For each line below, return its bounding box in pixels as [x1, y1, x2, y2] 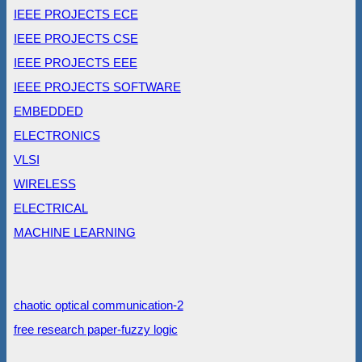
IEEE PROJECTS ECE [13, 7, 138, 22]
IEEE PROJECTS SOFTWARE [13, 80, 181, 95]
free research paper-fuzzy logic [13, 322, 178, 337]
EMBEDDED [13, 104, 83, 119]
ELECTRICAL [13, 201, 88, 216]
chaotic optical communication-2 [13, 298, 183, 313]
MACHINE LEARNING [13, 225, 136, 240]
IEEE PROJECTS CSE [13, 32, 138, 46]
